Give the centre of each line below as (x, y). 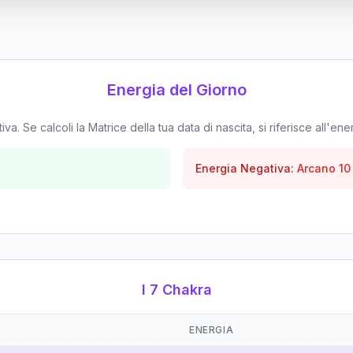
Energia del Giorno (176, 89)
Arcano (318, 168)
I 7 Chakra (176, 289)
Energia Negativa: (245, 168)
